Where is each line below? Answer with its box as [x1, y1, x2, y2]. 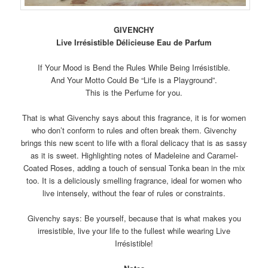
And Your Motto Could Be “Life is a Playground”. [51, 74, 217, 86]
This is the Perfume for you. [86, 86, 182, 98]
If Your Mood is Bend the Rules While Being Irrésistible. [38, 61, 230, 73]
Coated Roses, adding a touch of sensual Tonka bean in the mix [23, 162, 245, 173]
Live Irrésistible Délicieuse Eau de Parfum [56, 36, 212, 48]
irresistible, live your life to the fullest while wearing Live [38, 224, 230, 236]
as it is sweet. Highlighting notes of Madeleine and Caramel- [30, 149, 238, 161]
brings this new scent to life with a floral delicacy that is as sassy [21, 136, 247, 148]
